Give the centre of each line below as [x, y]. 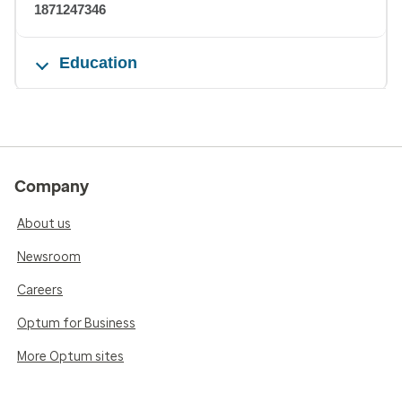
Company [52, 187]
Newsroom [49, 258]
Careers [40, 291]
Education [98, 63]
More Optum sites [70, 357]
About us [44, 224]
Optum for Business [76, 324]
